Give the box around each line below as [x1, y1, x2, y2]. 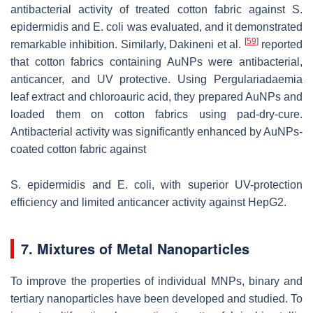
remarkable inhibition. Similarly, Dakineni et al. [10, 38, 245, 50]
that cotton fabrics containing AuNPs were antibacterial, [10, 55, 303, 68]
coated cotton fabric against [10, 143, 146, 155]
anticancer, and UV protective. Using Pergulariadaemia [10, 73, 303, 85]
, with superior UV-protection [152, 178, 303, 191]
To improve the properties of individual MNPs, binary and [10, 275, 303, 287]
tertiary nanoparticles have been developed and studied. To [10, 292, 303, 305]
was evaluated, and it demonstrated [124, 20, 303, 33]
